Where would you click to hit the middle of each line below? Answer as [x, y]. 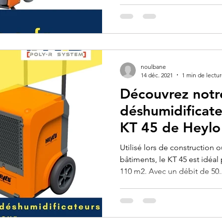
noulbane [153, 66]
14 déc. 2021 [157, 75]
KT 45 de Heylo [170, 127]
